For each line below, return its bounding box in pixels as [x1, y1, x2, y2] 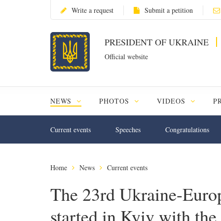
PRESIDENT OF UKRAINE [105, 36, 211, 48]
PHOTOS [99, 96, 132, 106]
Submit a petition [145, 5, 193, 15]
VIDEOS [156, 96, 188, 106]
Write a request [72, 5, 113, 15]
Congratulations [165, 125, 209, 134]
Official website [105, 52, 148, 61]
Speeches [115, 125, 141, 134]
